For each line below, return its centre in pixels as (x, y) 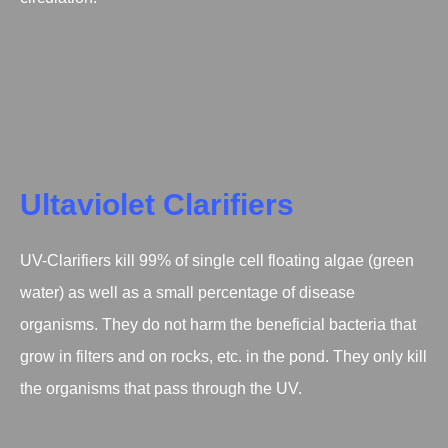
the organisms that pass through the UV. (161, 388)
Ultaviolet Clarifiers (157, 204)
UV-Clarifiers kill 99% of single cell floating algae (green (217, 260)
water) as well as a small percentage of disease (187, 292)
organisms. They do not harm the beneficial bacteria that (218, 324)
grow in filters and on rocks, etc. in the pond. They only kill (223, 356)
